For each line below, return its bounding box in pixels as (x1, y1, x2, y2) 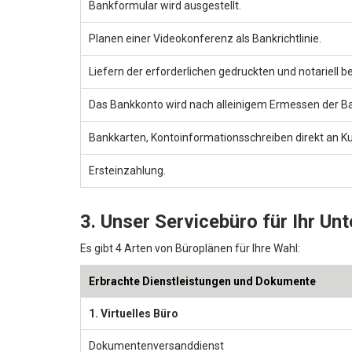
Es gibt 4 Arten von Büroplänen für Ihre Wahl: (80, 241, 300, 255)
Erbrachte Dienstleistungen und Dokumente (89, 274, 316, 288)
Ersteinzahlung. (89, 163, 166, 177)
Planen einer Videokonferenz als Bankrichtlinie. (89, 31, 321, 45)
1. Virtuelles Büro (89, 306, 178, 320)
